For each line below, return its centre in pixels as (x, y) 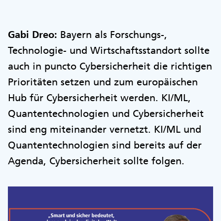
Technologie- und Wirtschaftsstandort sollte (109, 50)
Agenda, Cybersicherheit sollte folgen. (98, 161)
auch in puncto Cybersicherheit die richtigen (110, 66)
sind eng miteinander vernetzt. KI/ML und (105, 129)
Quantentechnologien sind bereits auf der (105, 145)
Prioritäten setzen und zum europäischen (103, 82)
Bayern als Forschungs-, (112, 34)
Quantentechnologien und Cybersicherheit (106, 113)
